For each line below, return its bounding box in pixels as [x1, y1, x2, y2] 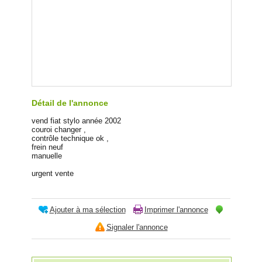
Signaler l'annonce [106, 222, 168, 232]
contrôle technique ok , [32, 133, 109, 143]
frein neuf [32, 142, 63, 151]
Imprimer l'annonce [144, 205, 208, 214]
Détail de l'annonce [32, 98, 108, 108]
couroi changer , [32, 125, 86, 134]
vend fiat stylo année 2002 [32, 116, 121, 125]
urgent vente [32, 168, 74, 178]
